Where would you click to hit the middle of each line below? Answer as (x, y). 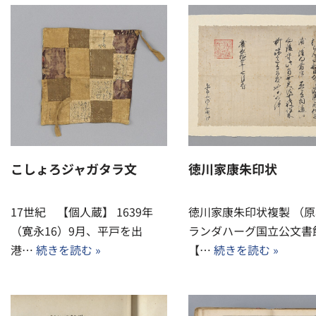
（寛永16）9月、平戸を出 (77, 231)
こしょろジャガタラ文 (74, 169)
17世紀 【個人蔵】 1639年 (82, 212)
